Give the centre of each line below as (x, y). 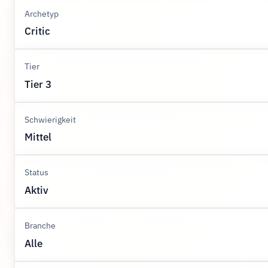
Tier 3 (38, 84)
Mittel (38, 137)
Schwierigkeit (50, 119)
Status (36, 172)
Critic (37, 31)
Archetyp (42, 13)
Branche (40, 226)
